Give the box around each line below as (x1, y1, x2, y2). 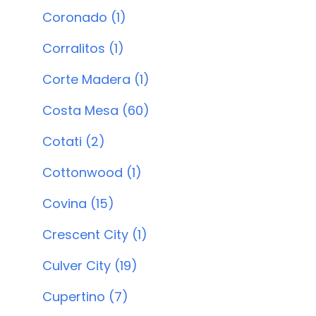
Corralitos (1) (42, 39, 124, 57)
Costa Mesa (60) (42, 102, 150, 119)
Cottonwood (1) (42, 164, 142, 181)
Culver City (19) (42, 257, 138, 274)
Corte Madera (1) (42, 71, 150, 88)
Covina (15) (42, 195, 114, 212)
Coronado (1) (42, 8, 126, 26)
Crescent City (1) (42, 226, 147, 243)
